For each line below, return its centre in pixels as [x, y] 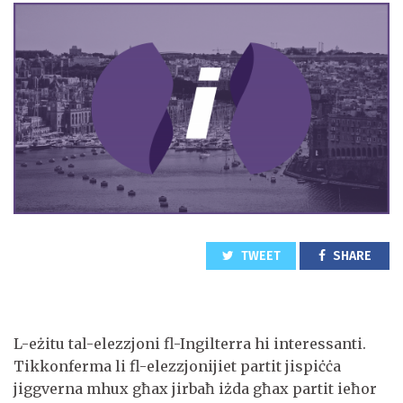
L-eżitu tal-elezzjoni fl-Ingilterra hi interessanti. [190, 343]
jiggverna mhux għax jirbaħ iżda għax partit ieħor [195, 388]
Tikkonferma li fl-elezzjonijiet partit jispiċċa [177, 366]
